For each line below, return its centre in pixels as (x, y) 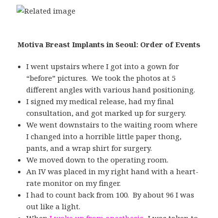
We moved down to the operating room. (98, 159)
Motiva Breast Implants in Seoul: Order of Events (109, 44)
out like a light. (54, 206)
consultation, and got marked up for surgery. (106, 113)
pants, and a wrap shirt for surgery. (89, 148)
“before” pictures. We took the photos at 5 (101, 78)
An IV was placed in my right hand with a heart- (113, 171)
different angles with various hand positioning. (111, 89)
